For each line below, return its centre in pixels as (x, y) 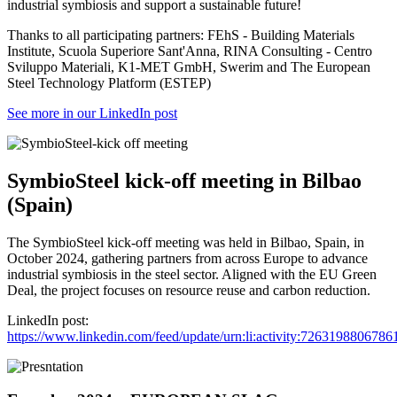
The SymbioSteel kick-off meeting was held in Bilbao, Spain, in (186, 242)
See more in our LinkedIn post (92, 113)
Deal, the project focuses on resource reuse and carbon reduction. (191, 290)
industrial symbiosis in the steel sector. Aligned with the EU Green (192, 274)
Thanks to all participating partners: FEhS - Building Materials (181, 35)
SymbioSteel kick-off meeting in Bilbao (184, 180)
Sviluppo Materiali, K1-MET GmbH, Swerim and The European (189, 66)
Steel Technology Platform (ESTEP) (109, 82)
